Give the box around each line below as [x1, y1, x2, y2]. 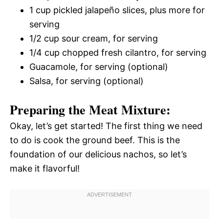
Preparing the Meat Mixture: [10, 100, 171, 119]
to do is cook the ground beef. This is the [10, 134, 180, 145]
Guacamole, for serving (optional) [29, 61, 168, 72]
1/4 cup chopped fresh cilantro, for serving [29, 47, 206, 58]
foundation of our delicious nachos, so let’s [10, 149, 187, 159]
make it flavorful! [10, 163, 80, 174]
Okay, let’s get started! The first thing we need [10, 120, 202, 131]
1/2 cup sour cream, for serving [29, 33, 158, 44]
